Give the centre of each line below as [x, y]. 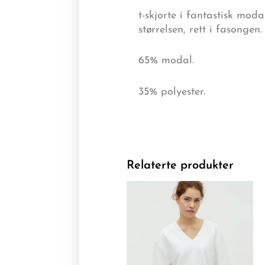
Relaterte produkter [180, 166]
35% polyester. [172, 92]
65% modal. [167, 61]
